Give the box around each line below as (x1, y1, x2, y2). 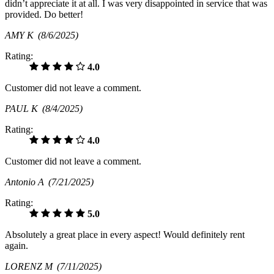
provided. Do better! (5, 9, 83, 20)
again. (5, 240, 28, 251)
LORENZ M (5, 261, 57, 272)
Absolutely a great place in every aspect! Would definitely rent (5, 229, 245, 240)
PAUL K (5, 103, 42, 114)
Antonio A (5, 177, 48, 188)
